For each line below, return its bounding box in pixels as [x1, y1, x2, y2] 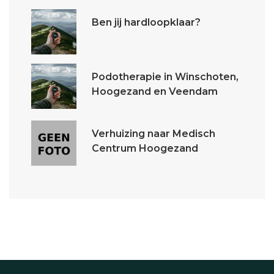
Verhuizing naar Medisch [92, 128, 215, 139]
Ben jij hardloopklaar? [92, 17, 201, 28]
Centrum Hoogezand [92, 143, 198, 154]
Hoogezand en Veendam [92, 86, 218, 97]
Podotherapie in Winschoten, [92, 71, 239, 83]
